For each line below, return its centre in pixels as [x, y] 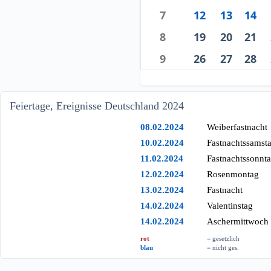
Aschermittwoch [238, 221]
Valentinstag [230, 205]
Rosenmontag [233, 174]
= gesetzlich [224, 238]
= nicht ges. [223, 247]
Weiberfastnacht [237, 127]
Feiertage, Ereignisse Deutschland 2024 [97, 106]
